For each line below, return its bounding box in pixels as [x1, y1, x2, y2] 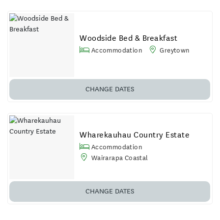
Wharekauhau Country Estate [80, 129, 190, 140]
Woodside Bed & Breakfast [80, 32, 178, 43]
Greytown [158, 45, 190, 55]
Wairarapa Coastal [89, 153, 148, 162]
